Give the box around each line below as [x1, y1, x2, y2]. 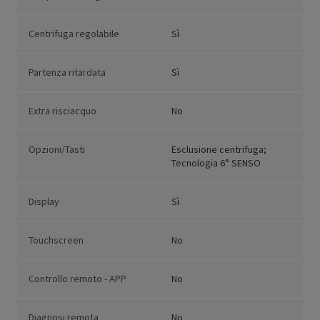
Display [29, 195, 59, 209]
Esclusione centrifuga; [171, 143, 266, 156]
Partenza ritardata [29, 66, 106, 79]
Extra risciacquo [29, 104, 96, 118]
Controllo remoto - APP [29, 272, 126, 286]
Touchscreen [29, 234, 84, 247]
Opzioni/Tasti [29, 143, 85, 156]
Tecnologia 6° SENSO [171, 156, 261, 170]
